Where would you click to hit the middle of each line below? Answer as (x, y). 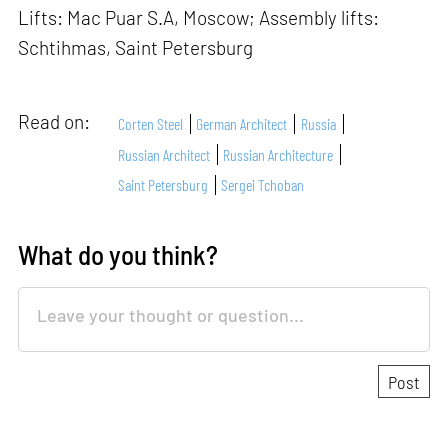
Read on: (56, 122)
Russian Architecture (278, 154)
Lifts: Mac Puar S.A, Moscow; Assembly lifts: (199, 18)
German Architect (242, 124)
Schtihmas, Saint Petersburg (136, 48)
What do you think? (118, 254)
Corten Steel (151, 124)
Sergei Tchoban (263, 184)
